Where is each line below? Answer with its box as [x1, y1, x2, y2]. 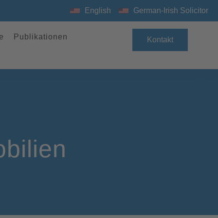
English [85, 6, 111, 15]
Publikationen [13, 33, 68, 41]
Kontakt [146, 36, 173, 44]
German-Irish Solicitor [133, 6, 208, 15]
